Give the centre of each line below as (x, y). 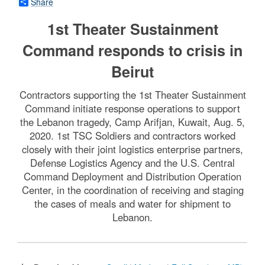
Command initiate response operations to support (132, 108)
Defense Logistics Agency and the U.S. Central (132, 162)
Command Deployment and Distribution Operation (132, 176)
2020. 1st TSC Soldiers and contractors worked (132, 135)
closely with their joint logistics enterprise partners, (132, 149)
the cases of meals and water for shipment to (132, 203)
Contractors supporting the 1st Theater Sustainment (132, 94)
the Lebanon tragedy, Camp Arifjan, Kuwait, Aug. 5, (132, 122)
